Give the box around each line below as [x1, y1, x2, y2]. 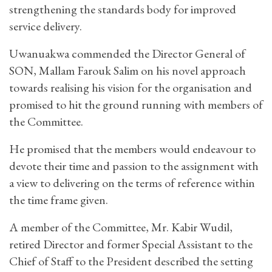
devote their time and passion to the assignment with [9, 157, 259, 174]
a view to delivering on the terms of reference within [9, 174, 255, 191]
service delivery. [9, 18, 82, 34]
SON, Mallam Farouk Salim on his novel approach [9, 62, 246, 78]
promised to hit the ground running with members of [9, 96, 263, 112]
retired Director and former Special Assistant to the [9, 236, 253, 252]
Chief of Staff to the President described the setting [9, 253, 253, 269]
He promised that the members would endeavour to [9, 140, 256, 157]
